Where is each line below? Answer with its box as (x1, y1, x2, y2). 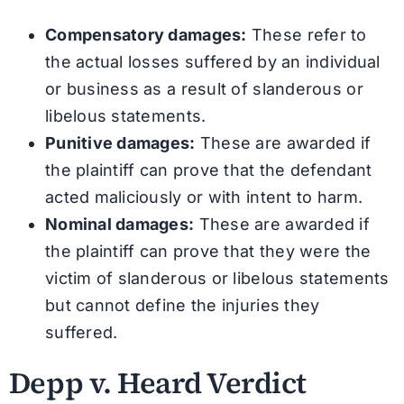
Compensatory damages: (44, 24, 247, 44)
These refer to (246, 24, 367, 44)
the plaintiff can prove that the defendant (44, 160, 372, 179)
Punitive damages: (44, 133, 196, 152)
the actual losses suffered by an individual (44, 51, 381, 71)
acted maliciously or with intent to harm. (44, 187, 363, 207)
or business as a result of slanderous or (44, 78, 363, 98)
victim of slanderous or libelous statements (44, 268, 390, 288)
